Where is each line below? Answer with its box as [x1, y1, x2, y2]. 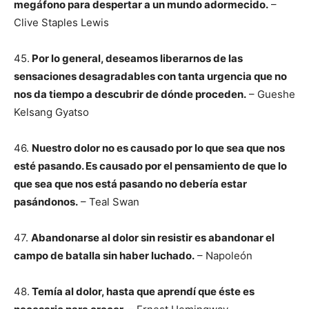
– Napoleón [195, 249, 252, 262]
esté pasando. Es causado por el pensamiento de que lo [14, 159, 287, 172]
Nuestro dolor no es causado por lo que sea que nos [32, 141, 285, 154]
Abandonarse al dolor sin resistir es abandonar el [31, 231, 275, 244]
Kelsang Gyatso [14, 106, 89, 119]
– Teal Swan [78, 195, 139, 208]
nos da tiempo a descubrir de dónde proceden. [14, 88, 246, 101]
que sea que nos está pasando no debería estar [14, 177, 247, 190]
